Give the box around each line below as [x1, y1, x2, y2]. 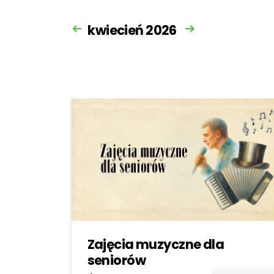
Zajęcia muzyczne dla [87, 235, 224, 254]
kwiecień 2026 [87, 21, 177, 40]
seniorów [87, 251, 146, 270]
